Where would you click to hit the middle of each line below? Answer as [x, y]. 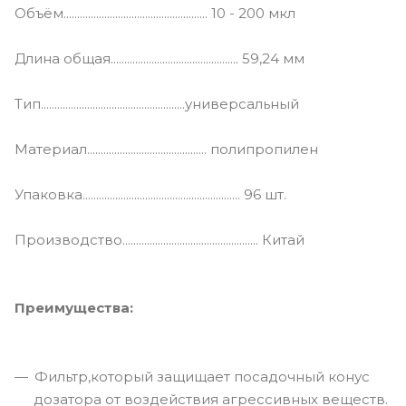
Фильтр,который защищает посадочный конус [202, 377]
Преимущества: [74, 308]
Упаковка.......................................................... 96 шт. [150, 195]
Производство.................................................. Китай [159, 240]
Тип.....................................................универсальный [157, 104]
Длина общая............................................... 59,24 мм [159, 59]
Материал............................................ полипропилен [166, 150]
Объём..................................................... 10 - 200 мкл [155, 14]
